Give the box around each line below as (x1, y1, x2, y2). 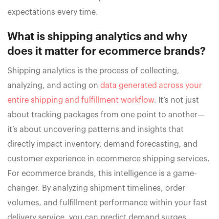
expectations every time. (7, 8, 98, 17)
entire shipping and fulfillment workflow (7, 96, 154, 105)
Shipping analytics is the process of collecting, (7, 67, 179, 75)
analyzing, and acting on (7, 82, 100, 90)
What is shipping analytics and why (7, 31, 187, 43)
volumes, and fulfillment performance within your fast (7, 199, 207, 207)
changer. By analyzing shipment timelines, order (7, 184, 185, 193)
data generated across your (100, 82, 202, 90)
